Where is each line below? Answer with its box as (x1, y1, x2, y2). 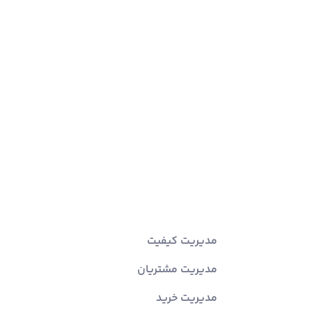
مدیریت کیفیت (147, 233, 217, 250)
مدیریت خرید (156, 290, 217, 307)
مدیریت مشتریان (137, 261, 217, 279)
